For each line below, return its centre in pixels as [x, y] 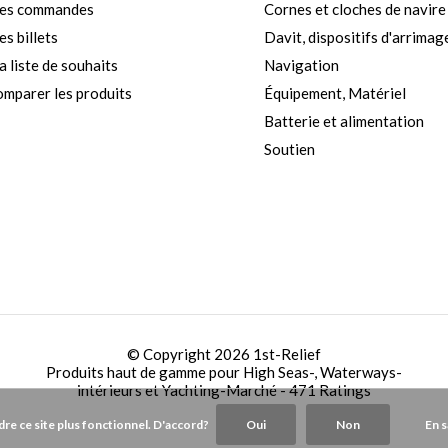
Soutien [289, 148]
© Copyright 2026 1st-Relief [223, 353]
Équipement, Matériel [334, 92]
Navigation [301, 64]
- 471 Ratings [325, 389]
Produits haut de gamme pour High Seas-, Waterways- [223, 371]
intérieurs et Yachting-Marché [178, 389]
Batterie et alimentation [343, 120]
